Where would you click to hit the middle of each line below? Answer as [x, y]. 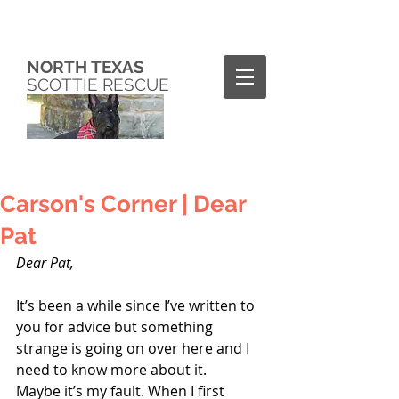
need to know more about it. [111, 370]
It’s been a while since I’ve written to [137, 305]
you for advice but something [116, 327]
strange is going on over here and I [134, 348]
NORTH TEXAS [85, 67]
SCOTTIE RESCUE [100, 85]
